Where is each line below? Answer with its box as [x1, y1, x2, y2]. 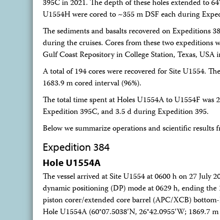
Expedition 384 [43, 140, 110, 154]
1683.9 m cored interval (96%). [43, 78, 141, 90]
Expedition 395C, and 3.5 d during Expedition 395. [43, 106, 209, 119]
